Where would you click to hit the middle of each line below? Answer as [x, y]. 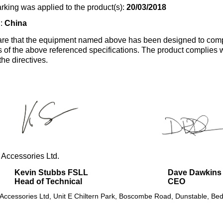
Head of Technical [48, 182]
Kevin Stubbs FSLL [51, 173]
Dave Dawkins [194, 173]
